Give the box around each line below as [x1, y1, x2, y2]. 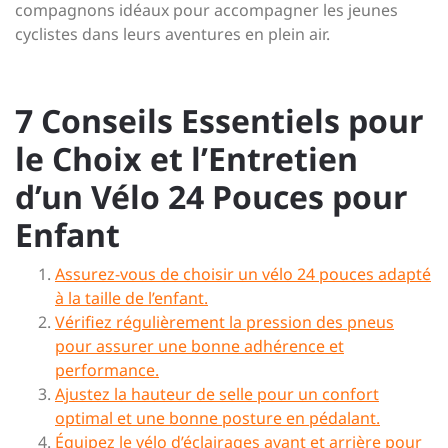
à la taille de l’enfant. [55, 287, 208, 309]
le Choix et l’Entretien [15, 137, 358, 180]
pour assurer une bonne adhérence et [55, 335, 344, 357]
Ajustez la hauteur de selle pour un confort [55, 383, 379, 405]
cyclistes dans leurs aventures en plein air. [15, 23, 330, 45]
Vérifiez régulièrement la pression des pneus [55, 311, 394, 333]
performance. [55, 359, 159, 381]
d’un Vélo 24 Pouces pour [15, 175, 408, 218]
